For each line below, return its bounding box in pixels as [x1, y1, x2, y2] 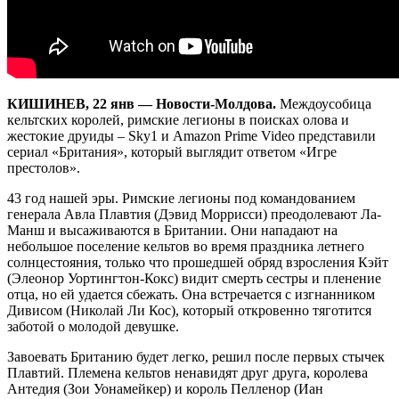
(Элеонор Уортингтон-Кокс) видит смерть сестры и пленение [7, 270, 381, 286]
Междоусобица [276, 95, 371, 111]
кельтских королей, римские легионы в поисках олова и [7, 111, 349, 127]
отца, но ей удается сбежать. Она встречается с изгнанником [7, 286, 375, 302]
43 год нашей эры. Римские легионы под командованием [7, 190, 355, 206]
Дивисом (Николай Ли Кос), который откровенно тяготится [7, 302, 371, 318]
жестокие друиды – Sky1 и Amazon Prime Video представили [7, 127, 376, 143]
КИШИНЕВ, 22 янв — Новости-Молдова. [7, 95, 276, 111]
